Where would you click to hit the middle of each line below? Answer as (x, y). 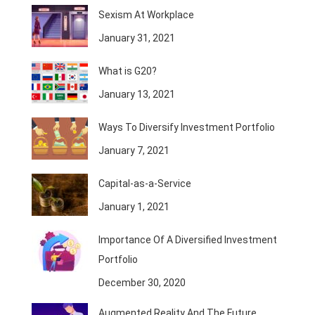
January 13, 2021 (137, 94)
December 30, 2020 (142, 282)
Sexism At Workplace (146, 14)
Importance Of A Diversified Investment (188, 239)
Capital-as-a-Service (145, 183)
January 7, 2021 (134, 150)
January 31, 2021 (137, 38)
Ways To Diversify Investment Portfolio (187, 127)
